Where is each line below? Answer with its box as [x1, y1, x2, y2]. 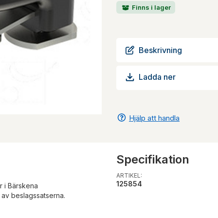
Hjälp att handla [129, 113, 180, 123]
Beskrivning [139, 45, 182, 55]
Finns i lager [130, 3, 171, 11]
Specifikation [116, 152, 189, 166]
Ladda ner [139, 72, 176, 82]
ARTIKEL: [116, 171, 142, 179]
